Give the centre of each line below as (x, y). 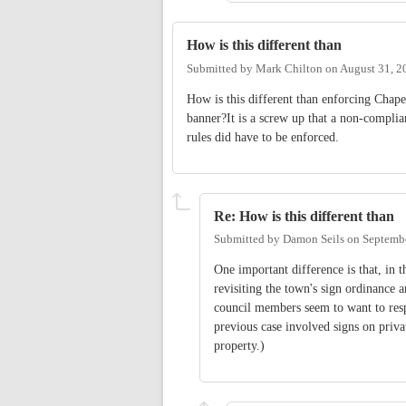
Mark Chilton (289, 68)
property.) (239, 345)
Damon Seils (314, 240)
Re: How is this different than (304, 216)
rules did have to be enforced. (263, 137)
